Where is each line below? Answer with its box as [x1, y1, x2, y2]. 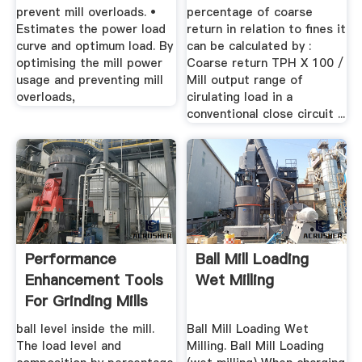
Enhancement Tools [24, 269, 163, 290]
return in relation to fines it [187, 21, 347, 38]
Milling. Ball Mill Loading [187, 338, 325, 355]
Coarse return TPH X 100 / [187, 55, 344, 72]
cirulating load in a [187, 89, 293, 106]
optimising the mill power [15, 55, 162, 72]
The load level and [15, 338, 121, 355]
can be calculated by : [187, 38, 312, 55]
